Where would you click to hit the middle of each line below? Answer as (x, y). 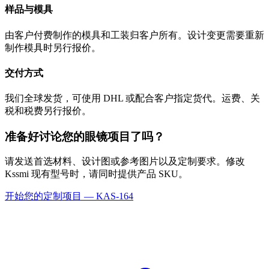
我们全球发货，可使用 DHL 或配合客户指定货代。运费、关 (132, 98)
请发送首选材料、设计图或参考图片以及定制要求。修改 (125, 162)
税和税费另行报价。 (48, 111)
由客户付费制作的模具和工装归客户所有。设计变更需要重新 (134, 35)
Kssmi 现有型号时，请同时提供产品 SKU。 (96, 174)
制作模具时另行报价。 (53, 47)
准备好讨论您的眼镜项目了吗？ (85, 136)
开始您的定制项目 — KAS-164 (69, 196)
